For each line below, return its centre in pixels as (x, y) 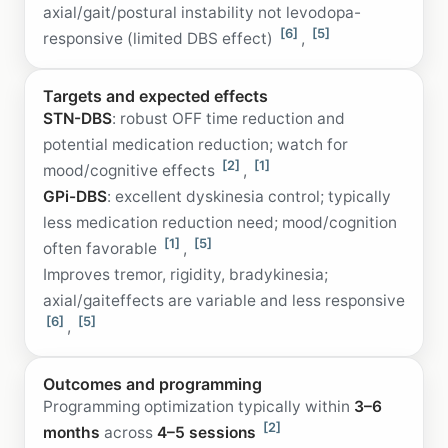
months (71, 432)
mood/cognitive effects (131, 170)
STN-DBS (77, 118)
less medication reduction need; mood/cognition (220, 222)
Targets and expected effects (155, 95)
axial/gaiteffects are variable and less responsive (224, 300)
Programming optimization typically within (198, 406)
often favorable (102, 248)
